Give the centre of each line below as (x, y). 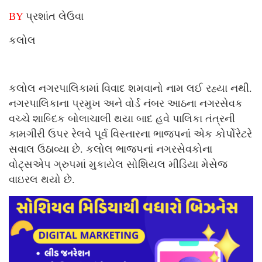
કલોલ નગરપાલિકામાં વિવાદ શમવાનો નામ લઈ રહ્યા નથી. (130, 89)
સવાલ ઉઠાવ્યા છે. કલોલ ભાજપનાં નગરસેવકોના (111, 149)
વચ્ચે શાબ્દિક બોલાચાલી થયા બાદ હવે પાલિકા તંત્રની (122, 119)
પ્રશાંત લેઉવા (53, 17)
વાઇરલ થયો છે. (42, 180)
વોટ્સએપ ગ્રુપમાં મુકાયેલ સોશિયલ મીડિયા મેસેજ (118, 165)
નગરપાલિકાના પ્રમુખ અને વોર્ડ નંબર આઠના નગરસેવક (126, 104)
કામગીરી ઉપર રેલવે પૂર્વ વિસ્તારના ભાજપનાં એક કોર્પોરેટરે (130, 134)
